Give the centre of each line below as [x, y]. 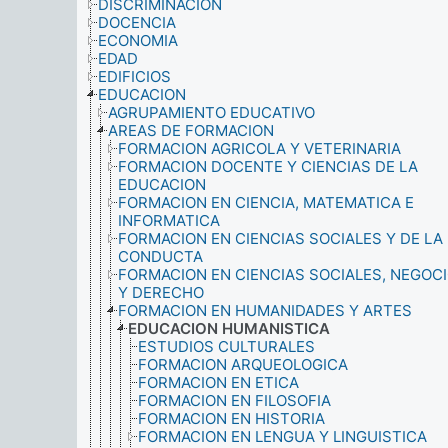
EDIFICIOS [134, 76]
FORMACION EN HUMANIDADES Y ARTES [265, 310]
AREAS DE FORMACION [191, 130]
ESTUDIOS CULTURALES [226, 346]
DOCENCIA [137, 22]
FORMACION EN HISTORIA [231, 418]
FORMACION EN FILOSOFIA [234, 400]
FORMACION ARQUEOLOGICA [243, 364]
